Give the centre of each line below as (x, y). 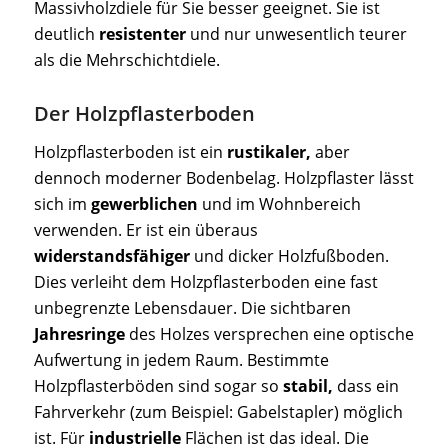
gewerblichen (144, 203)
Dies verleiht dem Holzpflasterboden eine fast (205, 281)
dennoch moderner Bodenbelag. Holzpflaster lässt (223, 177)
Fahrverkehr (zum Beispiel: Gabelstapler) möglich (218, 411)
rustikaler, (268, 151)
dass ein (365, 385)
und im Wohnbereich (279, 203)
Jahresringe (79, 333)
